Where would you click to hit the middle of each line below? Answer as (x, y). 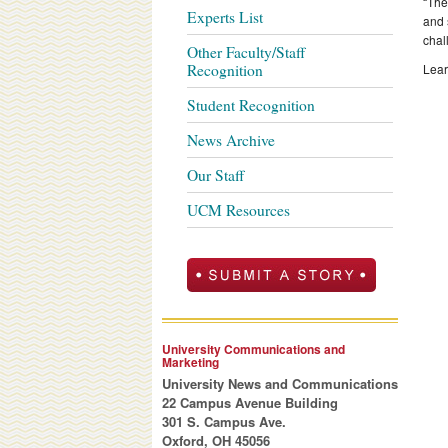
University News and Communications (280, 383)
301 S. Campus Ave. (224, 421)
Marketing (190, 361)
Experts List (225, 16)
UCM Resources (238, 209)
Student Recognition (251, 104)
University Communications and (253, 348)
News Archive (231, 139)
